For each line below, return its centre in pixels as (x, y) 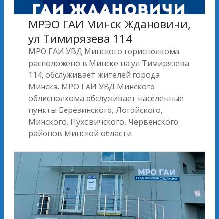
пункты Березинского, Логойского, (96, 110)
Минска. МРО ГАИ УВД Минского (92, 86)
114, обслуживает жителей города (94, 75)
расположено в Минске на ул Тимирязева (109, 63)
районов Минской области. (81, 133)
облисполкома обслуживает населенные (106, 98)
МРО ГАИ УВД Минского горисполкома (104, 51)
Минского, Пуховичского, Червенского (103, 121)
